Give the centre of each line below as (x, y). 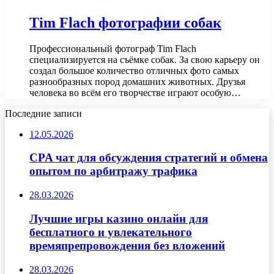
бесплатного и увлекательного (111, 232)
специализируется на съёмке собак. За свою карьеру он (145, 59)
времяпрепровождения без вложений (127, 245)
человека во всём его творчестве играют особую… (135, 92)
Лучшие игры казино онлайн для (119, 218)
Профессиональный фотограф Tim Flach (113, 48)
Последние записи (43, 113)
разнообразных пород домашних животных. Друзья (137, 81)
